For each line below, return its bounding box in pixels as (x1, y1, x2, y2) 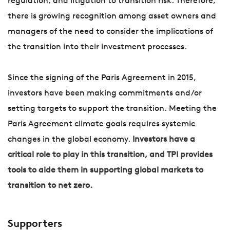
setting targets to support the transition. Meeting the (8, 105, 217, 113)
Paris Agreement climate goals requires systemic (8, 120, 195, 129)
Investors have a (130, 136, 195, 144)
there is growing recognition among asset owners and (8, 12, 216, 21)
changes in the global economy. (8, 136, 130, 144)
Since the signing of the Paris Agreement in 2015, (8, 74, 196, 83)
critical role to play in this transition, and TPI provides (8, 151, 213, 160)
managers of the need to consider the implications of (8, 28, 213, 36)
